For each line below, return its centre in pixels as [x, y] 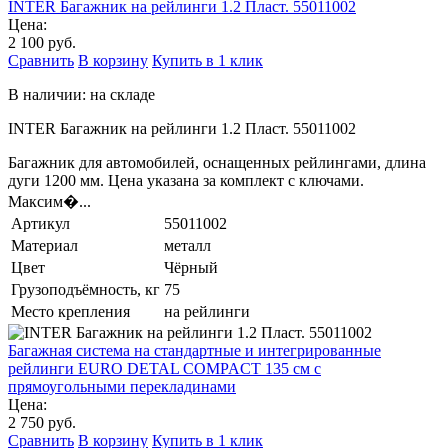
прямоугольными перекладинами [122, 386]
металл [187, 245]
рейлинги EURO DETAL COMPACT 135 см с [164, 368]
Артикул [40, 223]
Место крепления [70, 311]
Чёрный [191, 267]
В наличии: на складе [81, 94]
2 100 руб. [42, 42]
